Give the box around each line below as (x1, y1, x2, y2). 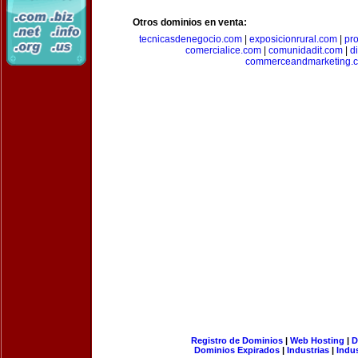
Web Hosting (289, 336, 344, 345)
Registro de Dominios (190, 336, 283, 345)
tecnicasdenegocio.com (139, 34, 242, 45)
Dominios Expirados (194, 345, 280, 355)
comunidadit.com (268, 45, 343, 56)
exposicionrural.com (249, 34, 337, 45)
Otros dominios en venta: (133, 17, 247, 28)
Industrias (287, 345, 329, 355)
